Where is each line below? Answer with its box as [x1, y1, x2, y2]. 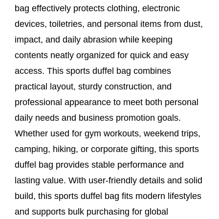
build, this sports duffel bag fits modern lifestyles [15, 191, 201, 201]
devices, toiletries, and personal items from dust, [15, 19, 203, 29]
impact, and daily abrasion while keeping [15, 34, 173, 44]
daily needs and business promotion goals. [15, 112, 181, 123]
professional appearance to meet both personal [15, 97, 198, 107]
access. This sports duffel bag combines [15, 66, 171, 76]
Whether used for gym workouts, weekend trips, [15, 128, 200, 138]
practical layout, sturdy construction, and [15, 81, 172, 91]
